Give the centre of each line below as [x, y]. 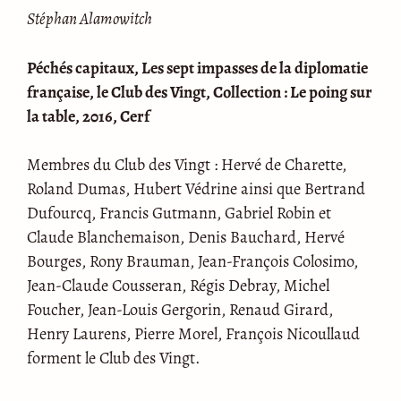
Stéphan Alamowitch [90, 19]
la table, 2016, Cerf [88, 115]
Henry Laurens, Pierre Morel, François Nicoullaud [193, 334]
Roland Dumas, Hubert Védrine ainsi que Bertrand [196, 189]
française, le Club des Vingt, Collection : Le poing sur [200, 91]
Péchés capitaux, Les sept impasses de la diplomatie [197, 67]
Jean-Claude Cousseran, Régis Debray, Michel [178, 286]
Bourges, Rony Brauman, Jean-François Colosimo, [192, 261]
